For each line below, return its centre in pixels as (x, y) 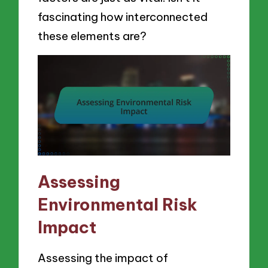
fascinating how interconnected (123, 17)
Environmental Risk (118, 205)
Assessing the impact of (103, 258)
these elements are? (92, 36)
